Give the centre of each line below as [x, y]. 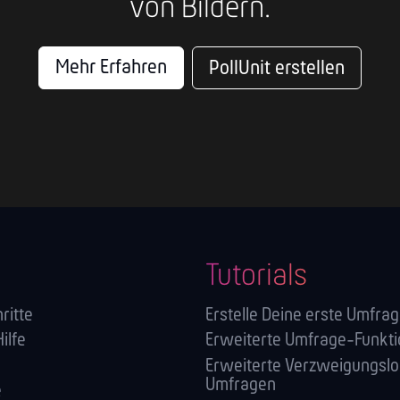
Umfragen [241, 385]
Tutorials [256, 276]
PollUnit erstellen [277, 68]
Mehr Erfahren [111, 68]
